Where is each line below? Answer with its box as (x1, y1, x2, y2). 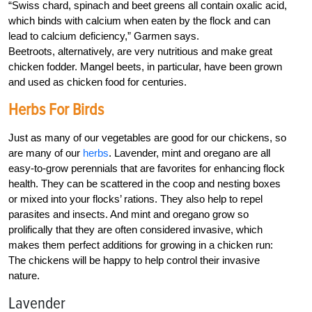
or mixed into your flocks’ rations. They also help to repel (8, 193, 263, 205)
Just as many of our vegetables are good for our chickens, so (8, 132, 286, 144)
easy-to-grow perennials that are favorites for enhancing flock (8, 162, 285, 175)
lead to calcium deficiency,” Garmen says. (8, 30, 199, 42)
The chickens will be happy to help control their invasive (8, 254, 260, 267)
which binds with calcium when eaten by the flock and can (8, 15, 270, 27)
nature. (8, 270, 40, 282)
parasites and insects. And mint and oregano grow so (8, 208, 249, 221)
